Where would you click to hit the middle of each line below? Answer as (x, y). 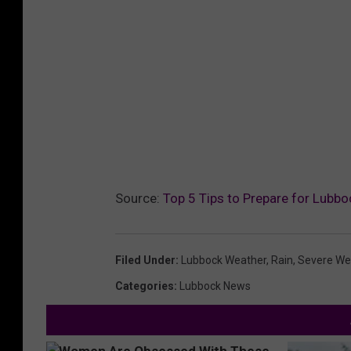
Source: (139, 198)
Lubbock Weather (224, 260)
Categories (145, 286)
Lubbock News (215, 286)
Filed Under (145, 260)
